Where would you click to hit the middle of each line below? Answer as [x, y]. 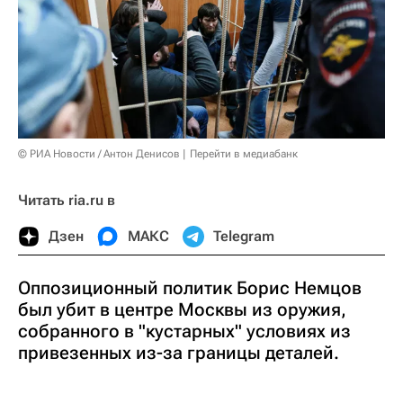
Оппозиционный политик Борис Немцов [190, 287]
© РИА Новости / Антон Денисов [99, 153]
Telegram [244, 236]
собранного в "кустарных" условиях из [184, 331]
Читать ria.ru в [67, 200]
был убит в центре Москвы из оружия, [182, 309]
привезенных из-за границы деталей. [179, 352]
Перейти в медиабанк [244, 153]
